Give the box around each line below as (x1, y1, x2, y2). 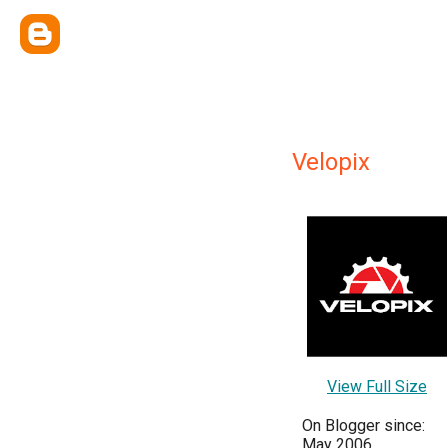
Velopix (292, 148, 370, 176)
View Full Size (327, 376, 427, 396)
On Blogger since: (302, 415, 425, 435)
